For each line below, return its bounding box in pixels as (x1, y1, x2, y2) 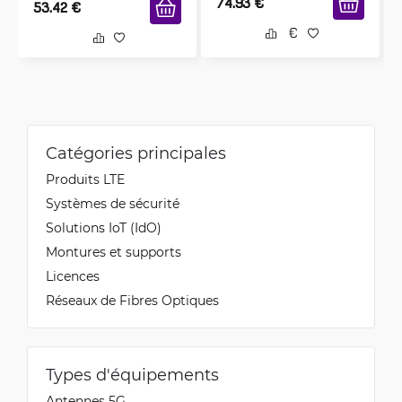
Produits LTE (46, 170, 125, 188)
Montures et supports (46, 243, 181, 261)
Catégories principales (46, 142, 226, 164)
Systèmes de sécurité (46, 195, 179, 213)
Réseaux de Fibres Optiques (46, 292, 219, 310)
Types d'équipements (46, 363, 219, 386)
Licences (46, 267, 100, 285)
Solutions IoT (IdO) (46, 219, 162, 237)
